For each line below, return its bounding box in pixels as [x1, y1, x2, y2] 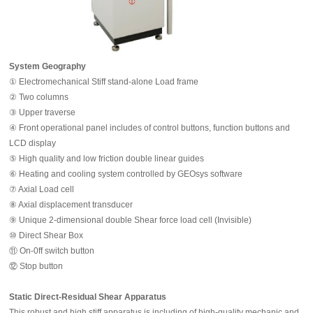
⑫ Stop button [9, 261, 64, 271]
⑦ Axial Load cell [9, 184, 75, 194]
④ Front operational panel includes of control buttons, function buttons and [9, 122, 291, 133]
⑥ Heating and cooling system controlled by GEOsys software [9, 168, 243, 179]
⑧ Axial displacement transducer [9, 199, 133, 210]
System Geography [9, 61, 87, 71]
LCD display [9, 138, 57, 148]
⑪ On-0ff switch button [9, 245, 95, 256]
